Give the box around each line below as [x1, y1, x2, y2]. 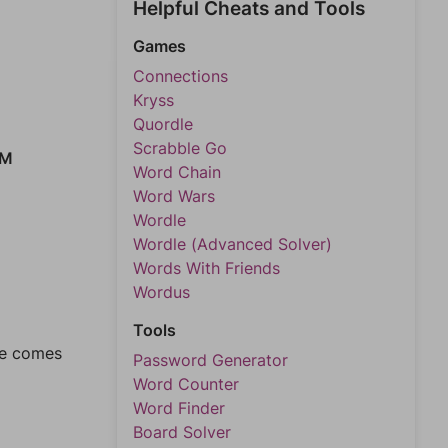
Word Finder [133, 398, 225, 418]
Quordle [133, 114, 193, 134]
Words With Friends [133, 258, 280, 278]
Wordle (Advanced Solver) [133, 234, 332, 254]
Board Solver [133, 422, 231, 442]
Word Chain [133, 162, 221, 182]
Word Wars [133, 186, 215, 206]
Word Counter [133, 374, 239, 394]
